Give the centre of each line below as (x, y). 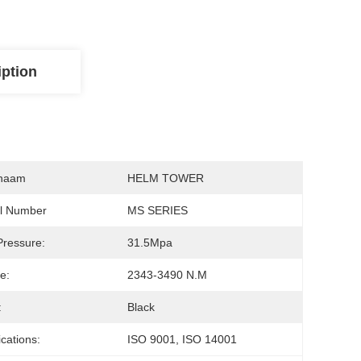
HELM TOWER (166, 178)
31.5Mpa (150, 243)
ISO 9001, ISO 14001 (182, 339)
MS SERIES (158, 210)
